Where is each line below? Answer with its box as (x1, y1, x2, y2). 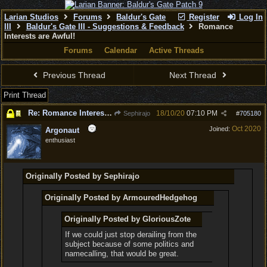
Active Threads (148, 46, 204, 55)
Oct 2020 (232, 125, 261, 133)
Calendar (104, 46, 137, 55)
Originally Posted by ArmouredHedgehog (45, 193, 198, 202)
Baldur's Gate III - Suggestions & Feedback (26, 22, 184, 31)
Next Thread (169, 70, 219, 80)
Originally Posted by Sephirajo (25, 172, 139, 181)
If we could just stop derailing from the (64, 230, 197, 239)
